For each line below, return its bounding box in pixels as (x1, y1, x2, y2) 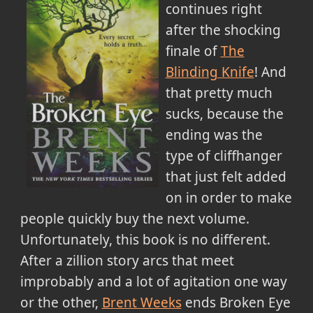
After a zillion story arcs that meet (20, 252, 234, 270)
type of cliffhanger (165, 147, 282, 166)
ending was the (165, 126, 263, 145)
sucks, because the (165, 105, 284, 124)
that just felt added (165, 168, 286, 187)
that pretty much (165, 84, 272, 103)
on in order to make (165, 189, 292, 208)
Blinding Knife (165, 63, 254, 82)
